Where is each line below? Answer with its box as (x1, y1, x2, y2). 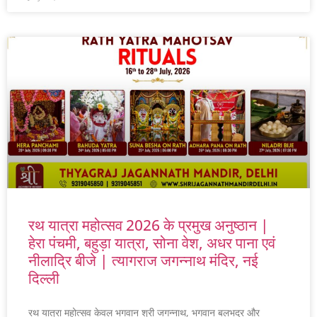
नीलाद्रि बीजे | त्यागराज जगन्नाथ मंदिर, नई (28, 250, 258, 271)
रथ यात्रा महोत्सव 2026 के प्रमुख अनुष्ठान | (28, 215, 269, 236)
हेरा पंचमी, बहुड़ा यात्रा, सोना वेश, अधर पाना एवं (28, 233, 275, 253)
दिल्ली (28, 268, 59, 289)
